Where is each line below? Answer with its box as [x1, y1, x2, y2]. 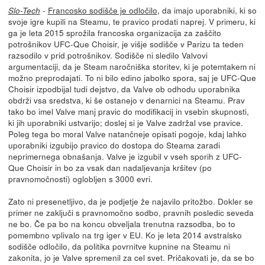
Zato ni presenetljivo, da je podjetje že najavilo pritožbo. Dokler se [8, 195, 253, 208]
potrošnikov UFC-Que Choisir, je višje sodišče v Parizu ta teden [8, 38, 244, 50]
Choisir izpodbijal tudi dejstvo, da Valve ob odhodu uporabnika [8, 83, 240, 95]
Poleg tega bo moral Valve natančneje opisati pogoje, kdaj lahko [8, 128, 247, 140]
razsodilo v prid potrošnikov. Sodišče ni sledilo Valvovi [8, 49, 208, 62]
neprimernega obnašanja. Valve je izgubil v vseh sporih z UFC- [8, 150, 242, 163]
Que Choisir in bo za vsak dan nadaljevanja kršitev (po [8, 161, 212, 174]
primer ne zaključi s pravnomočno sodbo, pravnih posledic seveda [8, 206, 254, 219]
